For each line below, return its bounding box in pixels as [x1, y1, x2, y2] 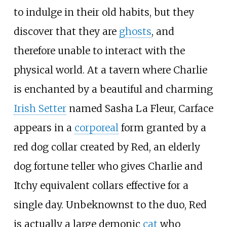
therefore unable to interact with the [13, 44, 185, 57]
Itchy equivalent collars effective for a [13, 179, 188, 192]
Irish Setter [13, 102, 66, 115]
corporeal [74, 121, 119, 134]
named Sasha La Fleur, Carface [66, 102, 213, 115]
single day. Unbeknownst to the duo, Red [13, 198, 207, 211]
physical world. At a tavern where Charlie [13, 63, 207, 76]
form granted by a [118, 121, 206, 134]
